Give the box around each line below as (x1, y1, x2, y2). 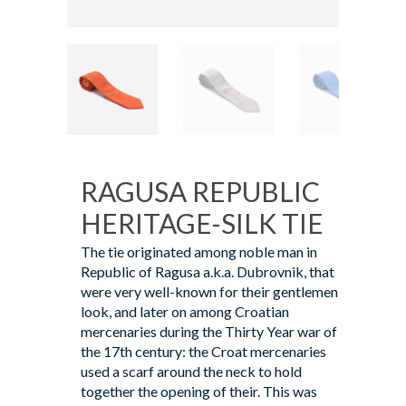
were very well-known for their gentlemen (81, 282, 338, 300)
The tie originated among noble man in (81, 242, 317, 260)
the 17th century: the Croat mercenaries (81, 342, 326, 360)
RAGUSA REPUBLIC (81, 174, 320, 208)
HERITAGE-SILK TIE (81, 206, 324, 239)
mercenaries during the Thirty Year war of (81, 322, 337, 340)
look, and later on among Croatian (81, 302, 289, 320)
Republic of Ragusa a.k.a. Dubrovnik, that (81, 262, 334, 280)
